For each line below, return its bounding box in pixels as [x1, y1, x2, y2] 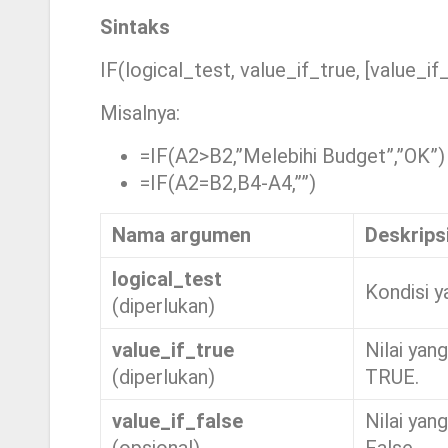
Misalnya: [100, 101, 180, 126]
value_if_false [112, 409, 244, 434]
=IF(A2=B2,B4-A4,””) [140, 171, 316, 196]
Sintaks [100, 15, 170, 40]
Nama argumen [112, 223, 252, 248]
